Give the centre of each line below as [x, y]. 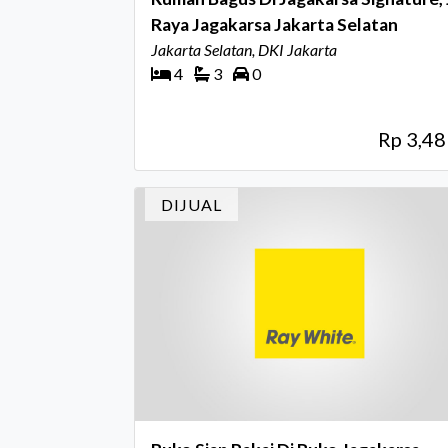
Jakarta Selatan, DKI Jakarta [244, 49]
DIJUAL [191, 204]
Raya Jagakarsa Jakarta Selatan [274, 24]
